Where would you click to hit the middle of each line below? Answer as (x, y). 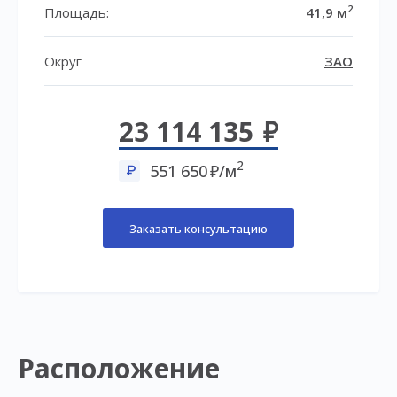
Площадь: (77, 12)
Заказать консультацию (198, 228)
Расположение (119, 369)
